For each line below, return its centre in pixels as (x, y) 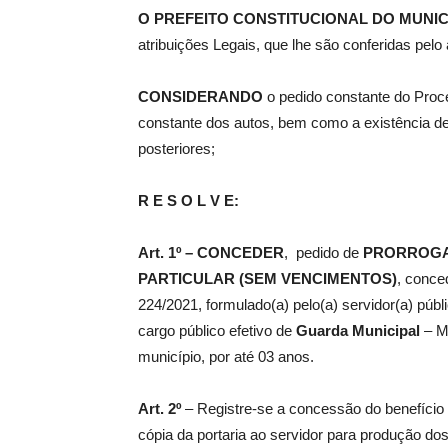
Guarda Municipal (358, 331)
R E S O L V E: (188, 201)
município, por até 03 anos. (226, 357)
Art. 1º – (165, 253)
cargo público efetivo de (217, 331)
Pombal (360, 167)
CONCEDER (240, 253)
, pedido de (323, 253)
